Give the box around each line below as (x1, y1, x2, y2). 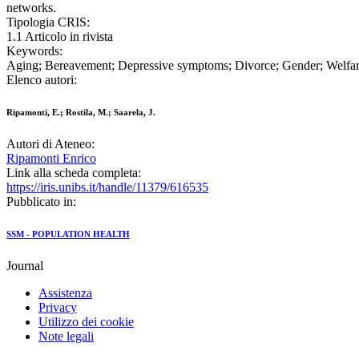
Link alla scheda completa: (6, 166, 141, 180)
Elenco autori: (6, 73, 77, 87)
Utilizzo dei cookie (38, 315, 134, 329)
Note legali (38, 329, 94, 344)
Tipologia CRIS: (6, 15, 90, 30)
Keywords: (6, 44, 63, 58)
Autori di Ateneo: (6, 137, 95, 151)
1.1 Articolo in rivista (6, 30, 113, 44)
